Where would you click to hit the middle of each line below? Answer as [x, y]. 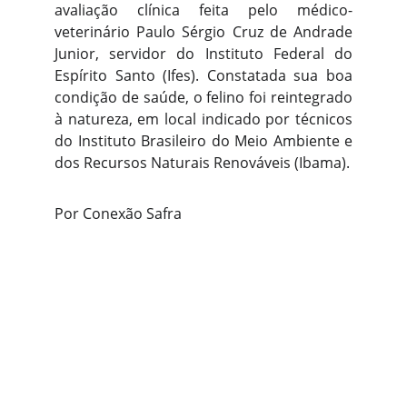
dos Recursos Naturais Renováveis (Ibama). [202, 163]
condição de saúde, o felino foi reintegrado [203, 97]
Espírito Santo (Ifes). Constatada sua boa [203, 75]
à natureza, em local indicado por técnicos [203, 119]
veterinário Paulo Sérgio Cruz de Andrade [203, 32]
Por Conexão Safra [118, 213]
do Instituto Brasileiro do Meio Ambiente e [203, 141]
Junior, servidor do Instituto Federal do [203, 54]
